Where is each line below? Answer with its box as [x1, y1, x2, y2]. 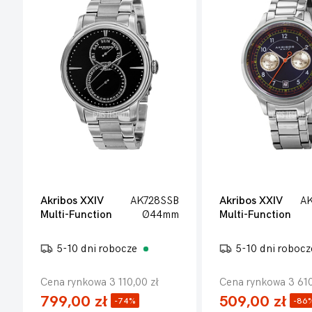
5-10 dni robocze [56, 242, 140, 256]
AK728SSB [130, 194, 180, 208]
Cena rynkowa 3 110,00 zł [40, 276, 159, 289]
